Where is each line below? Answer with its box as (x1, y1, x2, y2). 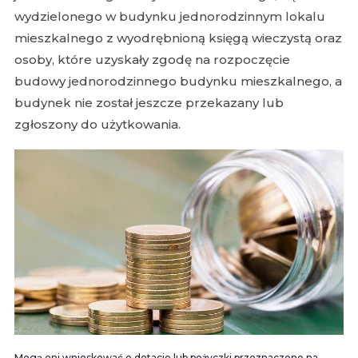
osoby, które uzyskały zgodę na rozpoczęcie (14, 52, 290, 67)
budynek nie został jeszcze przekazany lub (14, 95, 284, 110)
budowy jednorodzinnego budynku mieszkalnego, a (14, 74, 342, 89)
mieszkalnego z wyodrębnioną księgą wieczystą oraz (14, 30, 342, 46)
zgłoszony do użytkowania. (14, 117, 181, 132)
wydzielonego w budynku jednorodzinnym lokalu (14, 9, 325, 24)
